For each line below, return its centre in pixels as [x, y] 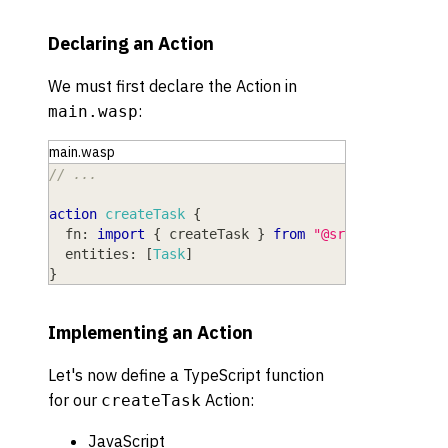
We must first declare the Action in [172, 85]
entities [97, 253]
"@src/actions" [369, 233]
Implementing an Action [150, 333]
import [121, 233]
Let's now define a [115, 375]
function [292, 375]
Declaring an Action [131, 43]
